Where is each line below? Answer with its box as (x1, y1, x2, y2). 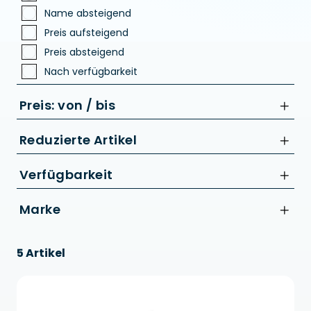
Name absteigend (44, 6, 131, 21)
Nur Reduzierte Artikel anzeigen (44, 161, 194, 176)
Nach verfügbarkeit (44, 65, 137, 79)
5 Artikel (17, 245, 65, 262)
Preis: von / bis (19, 96, 116, 115)
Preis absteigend (44, 45, 124, 60)
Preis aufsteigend (44, 26, 128, 40)
